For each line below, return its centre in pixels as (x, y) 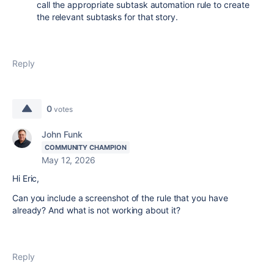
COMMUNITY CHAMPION (86, 147)
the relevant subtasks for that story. (107, 17)
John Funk (62, 134)
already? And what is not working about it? (98, 210)
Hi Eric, (26, 178)
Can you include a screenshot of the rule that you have (120, 198)
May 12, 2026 (68, 160)
